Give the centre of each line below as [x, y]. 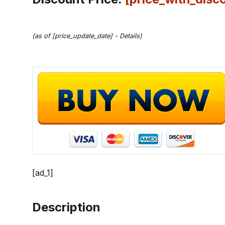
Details [130, 36]
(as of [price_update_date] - [76, 36]
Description [66, 207]
